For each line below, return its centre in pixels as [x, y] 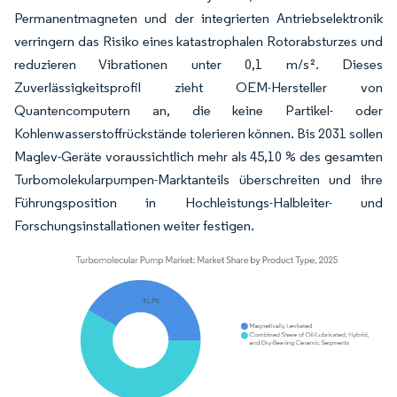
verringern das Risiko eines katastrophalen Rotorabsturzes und [198, 41]
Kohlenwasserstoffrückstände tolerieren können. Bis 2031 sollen [198, 133]
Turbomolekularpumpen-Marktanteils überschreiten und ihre [198, 179]
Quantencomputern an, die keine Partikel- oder [198, 110]
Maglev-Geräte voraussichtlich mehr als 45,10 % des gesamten [198, 156]
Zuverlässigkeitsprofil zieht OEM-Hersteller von [198, 87]
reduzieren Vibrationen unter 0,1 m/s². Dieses [198, 64]
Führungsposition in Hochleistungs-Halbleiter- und [198, 202]
